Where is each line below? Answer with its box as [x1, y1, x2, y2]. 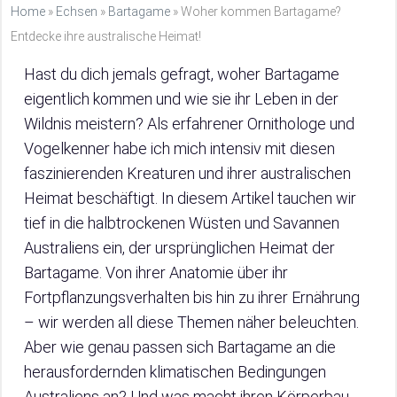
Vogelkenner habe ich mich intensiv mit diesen [24, 139, 335, 159]
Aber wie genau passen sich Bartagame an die [24, 338, 336, 357]
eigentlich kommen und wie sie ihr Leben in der [24, 90, 339, 109]
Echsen [56, 4, 97, 19]
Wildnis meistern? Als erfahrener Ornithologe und [24, 114, 354, 134]
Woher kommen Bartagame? [181, 4, 341, 19]
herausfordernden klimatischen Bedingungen [24, 362, 326, 382]
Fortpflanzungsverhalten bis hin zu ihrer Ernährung [24, 288, 360, 307]
